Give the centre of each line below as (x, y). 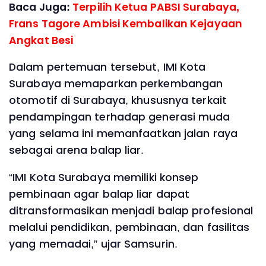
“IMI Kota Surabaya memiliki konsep (104, 177)
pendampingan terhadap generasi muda (120, 117)
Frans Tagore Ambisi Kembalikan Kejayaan (126, 23)
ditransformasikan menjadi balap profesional (131, 210)
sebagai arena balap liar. (77, 151)
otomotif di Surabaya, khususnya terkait (118, 101)
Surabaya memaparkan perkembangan (116, 84)
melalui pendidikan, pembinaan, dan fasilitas (129, 227)
